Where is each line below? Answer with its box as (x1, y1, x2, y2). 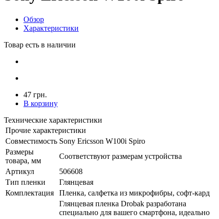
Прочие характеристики (5, 126, 86, 134)
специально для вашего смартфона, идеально (59, 208, 210, 217)
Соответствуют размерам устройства (59, 152, 182, 160)
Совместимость (5, 136, 57, 145)
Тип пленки (5, 177, 45, 186)
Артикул (5, 167, 34, 175)
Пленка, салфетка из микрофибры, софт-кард (59, 188, 210, 197)
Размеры (5, 147, 34, 156)
